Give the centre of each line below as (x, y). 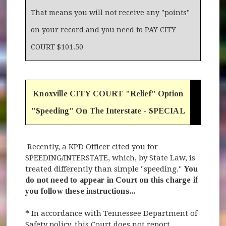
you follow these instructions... (80, 191)
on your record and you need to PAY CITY (104, 30)
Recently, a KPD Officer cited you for (92, 147)
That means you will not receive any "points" (110, 12)
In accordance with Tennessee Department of (115, 213)
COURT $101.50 (57, 47)
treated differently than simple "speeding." (105, 169)
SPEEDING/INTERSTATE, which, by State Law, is (110, 158)
